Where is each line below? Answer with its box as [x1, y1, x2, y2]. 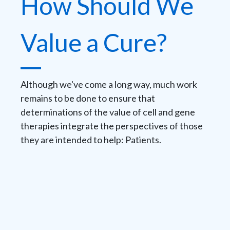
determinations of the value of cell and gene [21, 106, 195, 118]
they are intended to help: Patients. [21, 134, 161, 146]
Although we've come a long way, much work [21, 79, 197, 90]
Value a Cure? [21, 28, 167, 57]
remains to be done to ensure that [21, 92, 155, 104]
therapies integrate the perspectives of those [21, 120, 203, 132]
